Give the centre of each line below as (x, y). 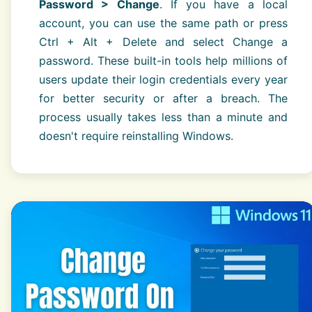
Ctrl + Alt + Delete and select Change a (163, 42)
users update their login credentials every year (163, 80)
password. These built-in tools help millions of (163, 61)
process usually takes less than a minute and (163, 117)
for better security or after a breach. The (163, 99)
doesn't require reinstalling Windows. (136, 136)
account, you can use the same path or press (163, 23)
